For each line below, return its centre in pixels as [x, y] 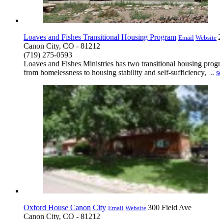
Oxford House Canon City [65, 208]
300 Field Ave [170, 208]
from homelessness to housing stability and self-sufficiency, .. [120, 73]
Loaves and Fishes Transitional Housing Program [100, 37]
